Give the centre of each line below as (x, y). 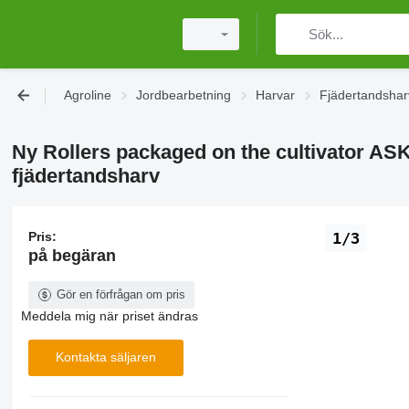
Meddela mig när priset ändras (109, 315)
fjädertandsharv (85, 176)
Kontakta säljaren (105, 357)
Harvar (275, 95)
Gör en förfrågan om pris (121, 294)
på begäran (72, 255)
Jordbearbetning (184, 95)
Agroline (88, 95)
